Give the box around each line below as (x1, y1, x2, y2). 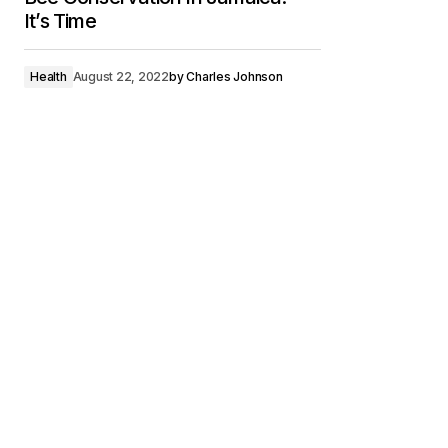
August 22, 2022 (72, 69, 169, 84)
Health (30, 69, 67, 84)
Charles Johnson (186, 69, 283, 84)
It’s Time (24, 9, 96, 33)
